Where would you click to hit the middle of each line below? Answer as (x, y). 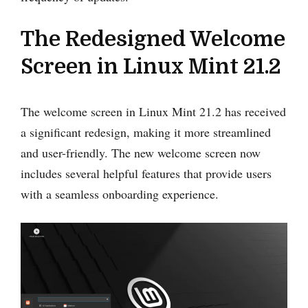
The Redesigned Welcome (153, 40)
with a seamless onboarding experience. (120, 194)
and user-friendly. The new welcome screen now (141, 153)
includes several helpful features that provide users (146, 174)
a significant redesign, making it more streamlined (146, 132)
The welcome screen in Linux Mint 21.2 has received (153, 112)
